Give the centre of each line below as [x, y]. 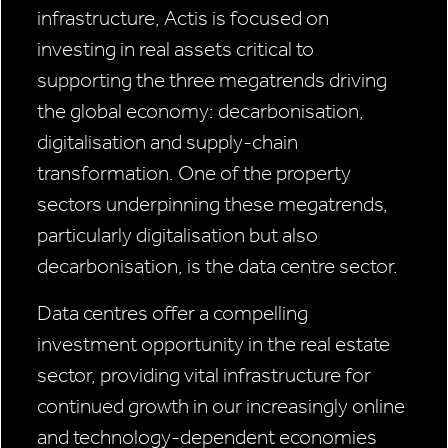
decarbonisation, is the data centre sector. [217, 266]
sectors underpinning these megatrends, [212, 204]
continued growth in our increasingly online [221, 406]
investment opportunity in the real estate [213, 344]
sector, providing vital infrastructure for [204, 375]
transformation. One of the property [194, 173]
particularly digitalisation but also [177, 235]
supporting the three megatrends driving [212, 80]
